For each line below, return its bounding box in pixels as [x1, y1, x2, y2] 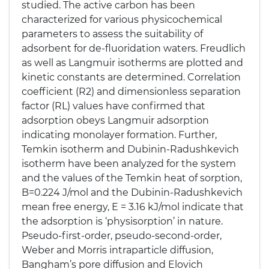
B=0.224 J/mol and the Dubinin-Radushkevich [22, 187, 243, 198]
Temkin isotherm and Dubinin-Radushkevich [22, 144, 239, 155]
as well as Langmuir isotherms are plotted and [22, 57, 243, 68]
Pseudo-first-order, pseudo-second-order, [22, 230, 222, 241]
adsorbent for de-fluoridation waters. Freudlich [22, 43, 246, 54]
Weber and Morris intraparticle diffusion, [22, 244, 213, 256]
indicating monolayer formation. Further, [22, 129, 217, 141]
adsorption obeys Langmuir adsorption [22, 115, 209, 126]
